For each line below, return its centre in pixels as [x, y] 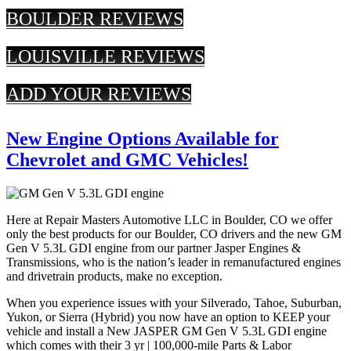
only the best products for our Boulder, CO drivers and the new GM [174, 234]
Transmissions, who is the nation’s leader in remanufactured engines [174, 262]
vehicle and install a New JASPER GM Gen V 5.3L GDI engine [166, 331]
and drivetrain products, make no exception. [114, 277]
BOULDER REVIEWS [95, 19]
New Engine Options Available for [143, 139]
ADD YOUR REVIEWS [99, 94]
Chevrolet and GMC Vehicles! [127, 160]
